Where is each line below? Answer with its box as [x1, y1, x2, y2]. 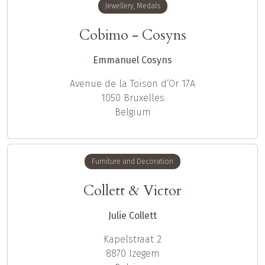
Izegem [128, 248, 160, 260]
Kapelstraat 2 [104, 234, 161, 245]
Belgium [114, 106, 151, 118]
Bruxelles [123, 92, 164, 104]
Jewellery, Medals [105, 1, 160, 10]
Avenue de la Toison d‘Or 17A [70, 78, 195, 90]
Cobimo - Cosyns [79, 25, 186, 46]
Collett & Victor [83, 181, 182, 201]
